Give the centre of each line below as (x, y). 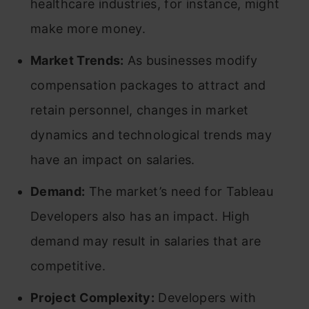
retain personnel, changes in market (140, 110)
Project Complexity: (93, 297)
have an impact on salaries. (113, 159)
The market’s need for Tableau (179, 191)
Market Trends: (77, 60)
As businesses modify (191, 60)
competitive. (68, 266)
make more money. (88, 28)
